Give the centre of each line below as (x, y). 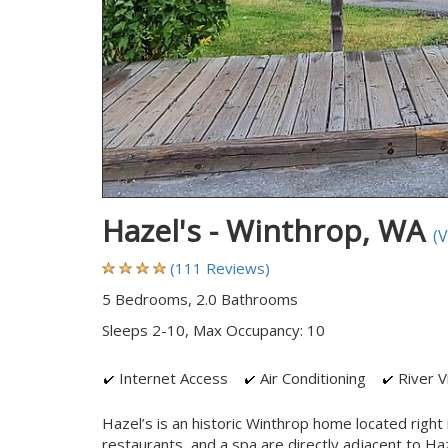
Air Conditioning (311, 378)
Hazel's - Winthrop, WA (267, 230)
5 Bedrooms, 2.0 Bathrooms (200, 299)
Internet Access (171, 378)
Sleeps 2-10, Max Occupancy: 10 (213, 330)
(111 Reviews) (220, 268)
